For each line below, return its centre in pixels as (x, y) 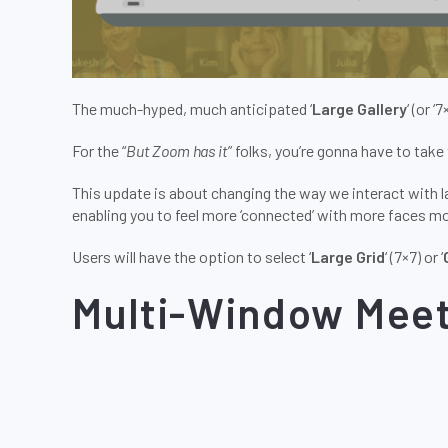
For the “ (99, 150)
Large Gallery (359, 108)
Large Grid (348, 256)
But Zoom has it (177, 150)
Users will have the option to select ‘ (191, 256)
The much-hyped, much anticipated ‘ (192, 108)
